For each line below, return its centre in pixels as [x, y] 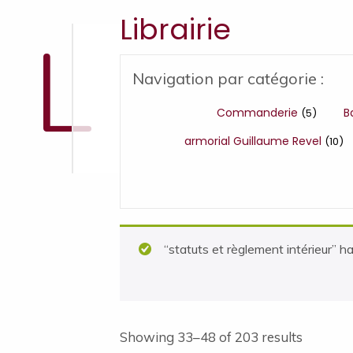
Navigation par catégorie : [228, 78]
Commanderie [259, 113]
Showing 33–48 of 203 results [211, 337]
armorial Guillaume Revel [255, 141]
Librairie [175, 30]
